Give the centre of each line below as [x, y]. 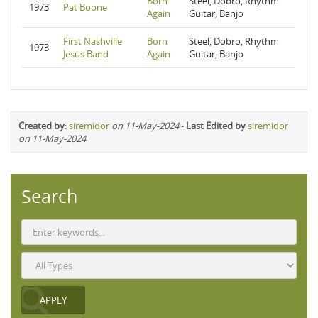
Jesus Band [86, 54]
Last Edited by [216, 126]
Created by [42, 126]
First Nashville [93, 41]
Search [49, 196]
